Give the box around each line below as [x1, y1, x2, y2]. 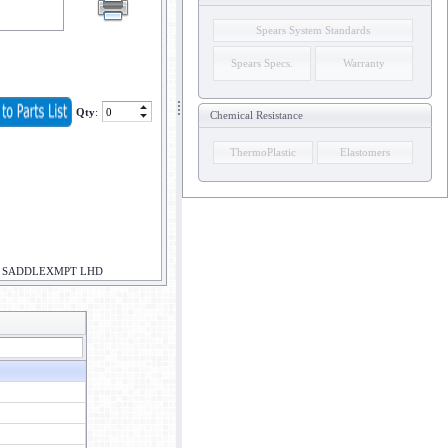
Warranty [343, 57, 385, 69]
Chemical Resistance [210, 109, 303, 121]
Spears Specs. [231, 57, 293, 69]
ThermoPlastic [230, 146, 296, 158]
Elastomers [340, 146, 390, 158]
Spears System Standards [256, 24, 370, 36]
